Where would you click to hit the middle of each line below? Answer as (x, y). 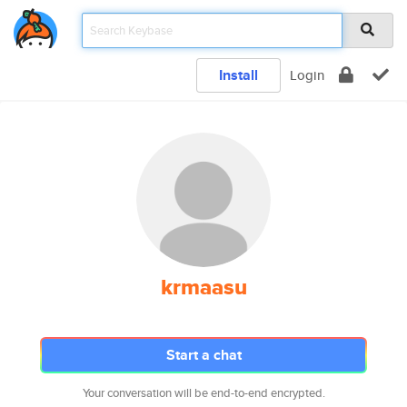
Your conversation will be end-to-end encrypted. (203, 393)
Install (238, 75)
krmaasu (203, 287)
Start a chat (203, 355)
